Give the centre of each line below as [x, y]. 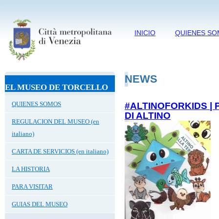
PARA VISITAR [32, 186]
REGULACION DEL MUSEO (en [55, 121]
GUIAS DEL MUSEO [40, 204]
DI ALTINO [148, 115]
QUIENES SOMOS [36, 104]
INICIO [145, 33]
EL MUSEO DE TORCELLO [56, 87]
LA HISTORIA [31, 169]
